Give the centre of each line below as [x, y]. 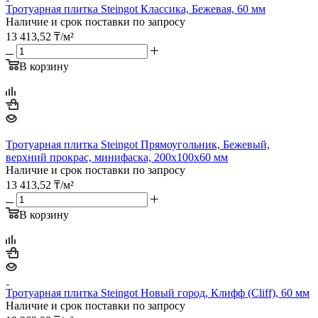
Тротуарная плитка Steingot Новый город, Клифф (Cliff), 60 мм [158, 292]
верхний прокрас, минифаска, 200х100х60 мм [117, 157]
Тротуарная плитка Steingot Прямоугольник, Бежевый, [138, 144]
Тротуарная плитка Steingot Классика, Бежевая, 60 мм [136, 9]
